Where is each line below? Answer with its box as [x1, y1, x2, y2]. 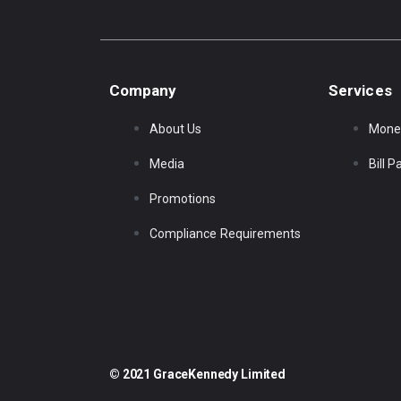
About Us [149, 121, 202, 136]
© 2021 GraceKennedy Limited [109, 367, 286, 382]
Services [328, 81, 392, 99]
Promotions [149, 191, 217, 206]
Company [109, 81, 177, 99]
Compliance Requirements [149, 226, 302, 241]
